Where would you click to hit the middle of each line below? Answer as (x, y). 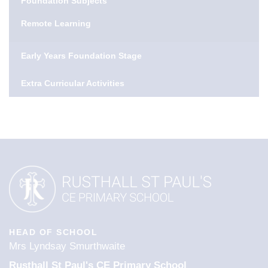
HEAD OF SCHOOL (53, 232)
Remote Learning (56, 23)
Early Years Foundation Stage (81, 56)
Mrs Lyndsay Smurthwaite (67, 246)
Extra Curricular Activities (73, 83)
